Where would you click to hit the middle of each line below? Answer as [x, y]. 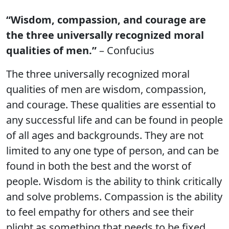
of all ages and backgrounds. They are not [105, 135]
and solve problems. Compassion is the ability [114, 197]
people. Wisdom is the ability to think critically [114, 181]
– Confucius [125, 50]
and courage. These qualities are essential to [111, 105]
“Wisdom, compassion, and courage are [106, 20]
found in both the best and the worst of [99, 166]
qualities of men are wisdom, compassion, [106, 89]
